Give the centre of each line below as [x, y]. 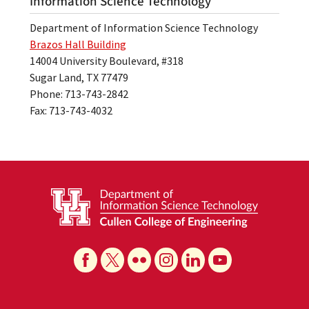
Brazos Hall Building [78, 44]
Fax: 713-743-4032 [71, 110]
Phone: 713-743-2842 [79, 93]
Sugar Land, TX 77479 [79, 77]
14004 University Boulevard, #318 [107, 60]
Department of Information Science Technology [144, 27]
